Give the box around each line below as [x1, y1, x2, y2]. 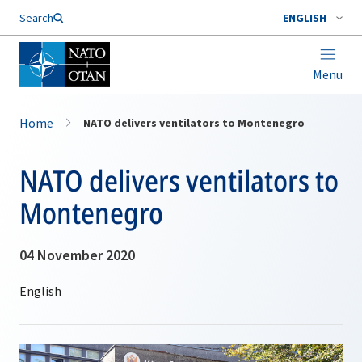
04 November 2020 [19, 246, 135, 264]
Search [19, 11, 53, 25]
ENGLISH [283, 11, 326, 25]
